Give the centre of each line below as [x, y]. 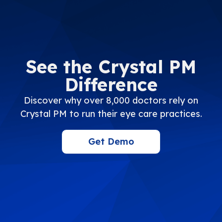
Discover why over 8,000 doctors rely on [111, 100]
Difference [111, 84]
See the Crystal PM [111, 66]
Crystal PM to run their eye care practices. [111, 113]
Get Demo [111, 141]
